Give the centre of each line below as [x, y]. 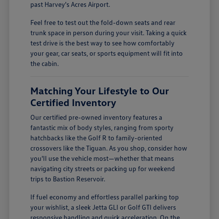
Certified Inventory [74, 102]
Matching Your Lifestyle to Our [100, 90]
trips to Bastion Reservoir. [68, 178]
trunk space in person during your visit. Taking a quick [109, 32]
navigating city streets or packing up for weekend [103, 168]
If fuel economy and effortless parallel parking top [105, 197]
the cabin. [45, 63]
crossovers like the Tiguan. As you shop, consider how [109, 148]
